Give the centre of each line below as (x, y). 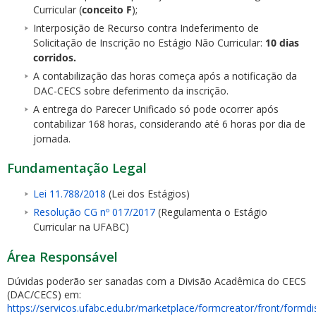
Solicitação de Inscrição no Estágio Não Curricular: (149, 42)
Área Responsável (62, 256)
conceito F (107, 9)
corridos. (55, 57)
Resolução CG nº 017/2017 (96, 212)
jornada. (52, 138)
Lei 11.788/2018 (71, 193)
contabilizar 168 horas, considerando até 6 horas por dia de (169, 123)
